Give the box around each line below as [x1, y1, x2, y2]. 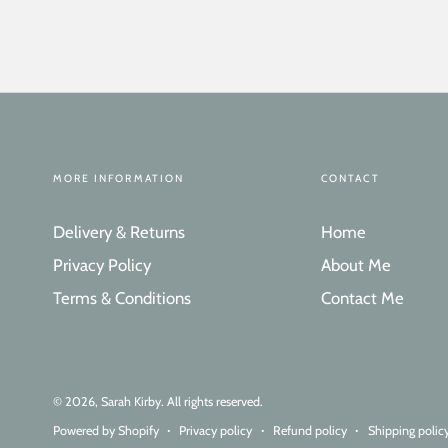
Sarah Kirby [100, 394, 161, 410]
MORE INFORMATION [52, 171, 185, 185]
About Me [320, 254, 391, 275]
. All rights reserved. [160, 394, 263, 410]
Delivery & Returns [52, 221, 185, 242]
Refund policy [273, 422, 348, 438]
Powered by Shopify [52, 422, 159, 438]
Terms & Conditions [52, 287, 191, 308]
